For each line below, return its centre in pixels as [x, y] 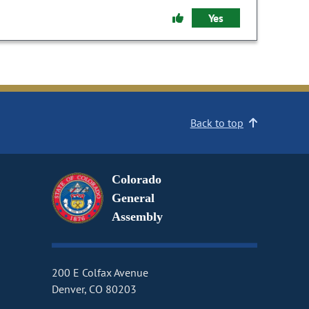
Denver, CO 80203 [94, 289]
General [133, 198]
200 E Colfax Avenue [100, 273]
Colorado [136, 180]
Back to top [217, 123]
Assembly [137, 217]
